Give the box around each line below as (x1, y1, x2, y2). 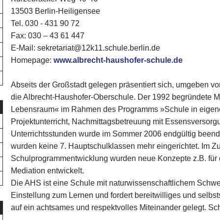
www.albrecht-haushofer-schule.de (54, 55, 183, 66)
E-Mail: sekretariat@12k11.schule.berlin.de (11, 42, 161, 54)
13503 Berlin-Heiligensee (11, 5, 101, 17)
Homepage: (11, 55, 54, 66)
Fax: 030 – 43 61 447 (11, 30, 85, 41)
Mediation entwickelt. (11, 165, 84, 176)
